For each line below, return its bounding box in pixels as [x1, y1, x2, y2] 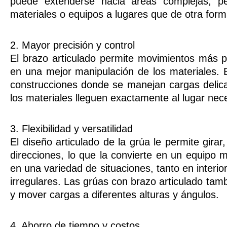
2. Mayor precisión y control [10, 40, 135, 51]
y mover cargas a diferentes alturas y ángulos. [10, 189, 219, 201]
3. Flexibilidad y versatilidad [10, 123, 133, 135]
